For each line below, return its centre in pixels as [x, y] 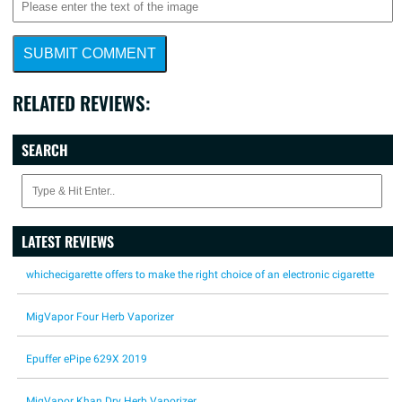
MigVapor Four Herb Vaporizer [100, 317]
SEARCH [45, 150]
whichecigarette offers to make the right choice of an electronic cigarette [200, 275]
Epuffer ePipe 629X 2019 [87, 359]
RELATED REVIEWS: [81, 103]
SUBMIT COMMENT [90, 53]
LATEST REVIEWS [68, 241]
